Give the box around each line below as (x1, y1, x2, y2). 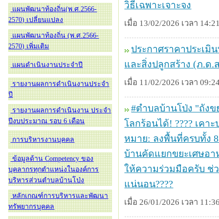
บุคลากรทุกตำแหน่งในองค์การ (8, 166, 99, 173)
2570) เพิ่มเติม (8, 43, 49, 50)
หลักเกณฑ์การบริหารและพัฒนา (10, 192, 109, 199)
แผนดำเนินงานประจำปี (10, 61, 83, 68)
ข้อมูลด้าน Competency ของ (10, 155, 94, 162)
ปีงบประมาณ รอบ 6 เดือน (8, 117, 85, 125)
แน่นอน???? (124, 179, 174, 189)
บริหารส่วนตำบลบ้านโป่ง (8, 176, 85, 184)
